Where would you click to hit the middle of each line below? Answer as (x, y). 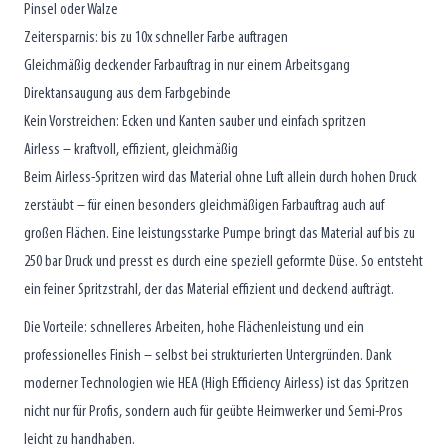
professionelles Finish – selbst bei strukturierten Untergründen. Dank (208, 355)
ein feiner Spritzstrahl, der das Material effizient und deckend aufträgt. (209, 289)
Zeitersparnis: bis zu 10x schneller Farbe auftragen (156, 37)
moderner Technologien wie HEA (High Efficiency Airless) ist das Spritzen (216, 383)
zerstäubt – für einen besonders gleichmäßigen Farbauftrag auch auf (204, 205)
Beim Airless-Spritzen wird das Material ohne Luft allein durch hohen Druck (220, 177)
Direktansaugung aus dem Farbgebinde (127, 93)
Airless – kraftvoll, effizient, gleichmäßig (131, 149)
